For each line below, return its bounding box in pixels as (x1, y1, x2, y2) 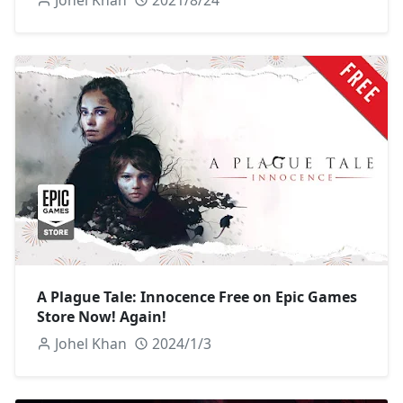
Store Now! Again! (37, 306, 166, 327)
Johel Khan (54, 333, 127, 354)
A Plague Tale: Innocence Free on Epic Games (37, 286, 357, 307)
